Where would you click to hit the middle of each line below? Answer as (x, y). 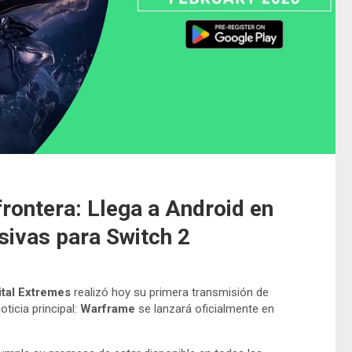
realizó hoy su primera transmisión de (170, 292)
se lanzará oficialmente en (205, 308)
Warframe (108, 308)
